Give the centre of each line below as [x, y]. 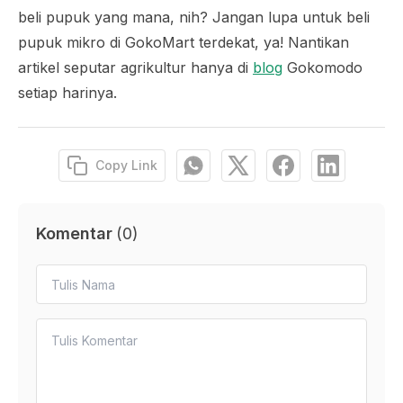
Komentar [74, 233]
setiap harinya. [67, 93]
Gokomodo [322, 67]
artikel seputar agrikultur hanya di [135, 67]
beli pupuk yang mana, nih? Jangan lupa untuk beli [194, 17]
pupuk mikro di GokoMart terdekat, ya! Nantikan [184, 42]
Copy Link [126, 165]
